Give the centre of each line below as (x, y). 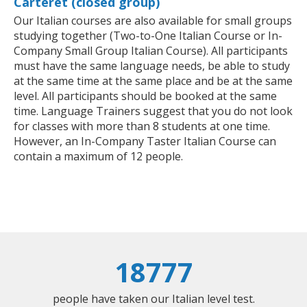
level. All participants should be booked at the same (145, 96)
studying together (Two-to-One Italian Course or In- (148, 36)
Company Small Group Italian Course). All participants (151, 51)
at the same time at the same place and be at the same (153, 81)
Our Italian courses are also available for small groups (153, 21)
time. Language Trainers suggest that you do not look (153, 111)
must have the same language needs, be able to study (152, 66)
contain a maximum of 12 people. (98, 157)
